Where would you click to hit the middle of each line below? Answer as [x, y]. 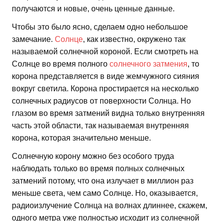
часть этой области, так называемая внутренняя [100, 126]
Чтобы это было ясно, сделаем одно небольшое [100, 27]
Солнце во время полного [61, 64]
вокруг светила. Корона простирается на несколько [105, 89]
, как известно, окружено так [134, 39]
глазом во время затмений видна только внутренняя [108, 113]
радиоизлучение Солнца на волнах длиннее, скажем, [110, 206]
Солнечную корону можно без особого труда [93, 156]
